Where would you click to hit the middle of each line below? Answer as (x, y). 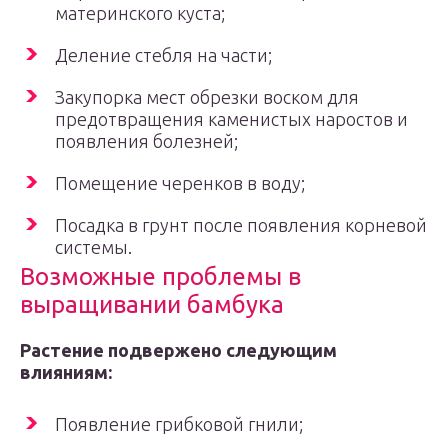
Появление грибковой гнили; (179, 424)
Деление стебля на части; (163, 55)
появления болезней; (146, 141)
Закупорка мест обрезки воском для (207, 97)
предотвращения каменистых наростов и (231, 119)
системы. (93, 247)
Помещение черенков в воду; (180, 183)
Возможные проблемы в (160, 276)
